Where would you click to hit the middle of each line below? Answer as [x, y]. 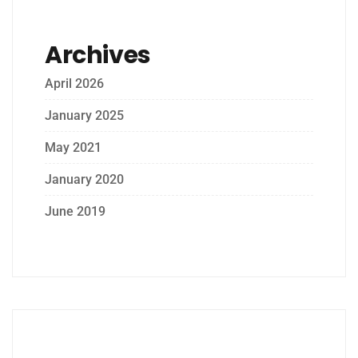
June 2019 [75, 211]
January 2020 [84, 179]
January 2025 [84, 115]
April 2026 [74, 83]
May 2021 [73, 147]
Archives [98, 55]
